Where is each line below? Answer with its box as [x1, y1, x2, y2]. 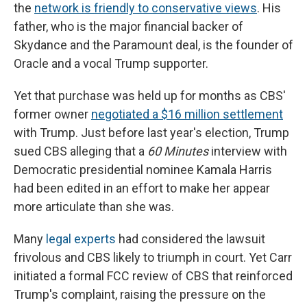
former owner [14, 107, 91, 122]
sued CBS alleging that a [14, 144, 147, 159]
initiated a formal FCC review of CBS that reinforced [14, 269, 293, 284]
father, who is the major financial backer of [14, 19, 243, 34]
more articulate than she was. [14, 199, 174, 214]
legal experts [46, 232, 116, 247]
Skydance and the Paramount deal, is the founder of [14, 38, 293, 53]
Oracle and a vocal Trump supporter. [14, 56, 208, 71]
